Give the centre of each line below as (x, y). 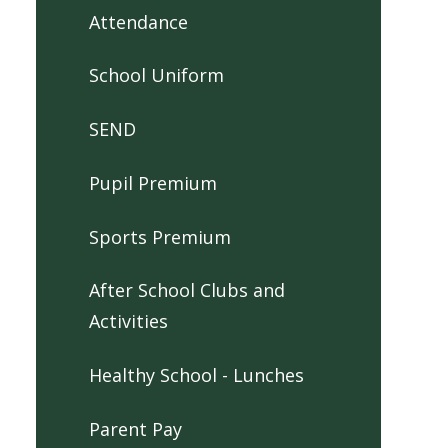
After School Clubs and (186, 290)
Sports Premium (159, 236)
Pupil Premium (152, 182)
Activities (128, 321)
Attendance (138, 21)
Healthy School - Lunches (196, 375)
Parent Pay (135, 428)
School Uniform (156, 75)
